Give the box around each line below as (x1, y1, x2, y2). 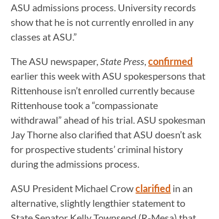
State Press (100, 55, 145, 67)
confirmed (148, 55, 193, 67)
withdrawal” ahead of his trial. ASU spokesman (11, 113, 206, 126)
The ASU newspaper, (11, 55, 101, 67)
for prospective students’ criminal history (11, 143, 183, 155)
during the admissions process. (11, 157, 140, 170)
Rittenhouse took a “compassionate (11, 99, 158, 111)
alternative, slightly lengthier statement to (11, 197, 186, 209)
